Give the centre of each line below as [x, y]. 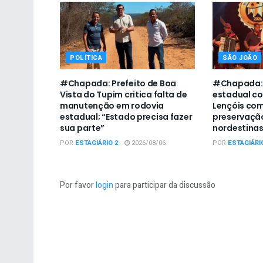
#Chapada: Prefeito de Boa [118, 83]
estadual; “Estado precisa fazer [126, 117]
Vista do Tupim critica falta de [124, 94]
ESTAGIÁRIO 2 [97, 143]
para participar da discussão [164, 185]
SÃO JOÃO [240, 58]
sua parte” [82, 128]
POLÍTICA [86, 58]
